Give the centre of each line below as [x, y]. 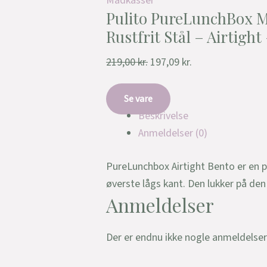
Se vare [138, 99]
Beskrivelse [163, 116]
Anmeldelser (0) [173, 133]
